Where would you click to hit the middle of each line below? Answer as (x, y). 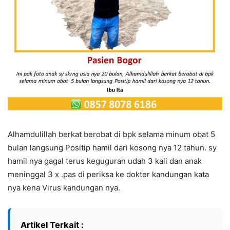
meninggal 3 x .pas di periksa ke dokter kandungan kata (108, 175)
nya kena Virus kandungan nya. (64, 188)
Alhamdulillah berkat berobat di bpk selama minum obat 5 (111, 135)
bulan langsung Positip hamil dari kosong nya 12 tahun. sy (112, 148)
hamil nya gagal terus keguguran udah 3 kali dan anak (105, 161)
